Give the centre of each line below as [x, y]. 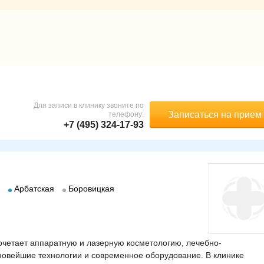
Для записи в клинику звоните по [89, 105]
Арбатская [34, 188]
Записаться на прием [214, 114]
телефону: [126, 114]
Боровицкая [91, 188]
